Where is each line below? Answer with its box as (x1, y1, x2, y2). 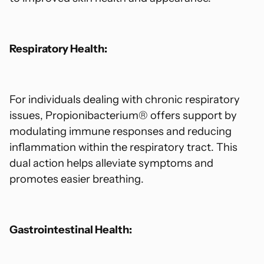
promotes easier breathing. (9, 172, 144, 186)
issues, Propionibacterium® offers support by (9, 108, 237, 123)
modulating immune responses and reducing (9, 124, 232, 138)
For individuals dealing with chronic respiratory (9, 93, 240, 107)
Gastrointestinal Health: (9, 223, 132, 237)
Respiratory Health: (9, 42, 107, 56)
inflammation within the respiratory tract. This (9, 140, 237, 154)
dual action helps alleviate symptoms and (9, 156, 213, 170)
